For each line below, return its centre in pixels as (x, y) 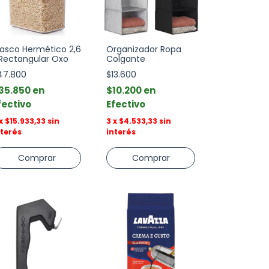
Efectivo (126, 104)
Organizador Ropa (144, 49)
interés (121, 132)
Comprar (151, 158)
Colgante (126, 59)
